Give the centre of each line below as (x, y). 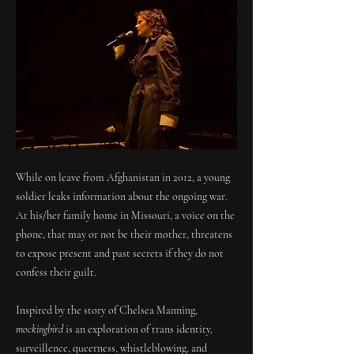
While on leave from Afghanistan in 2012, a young (123, 177)
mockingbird (40, 329)
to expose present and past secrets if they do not (120, 253)
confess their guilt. (56, 272)
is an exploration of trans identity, (138, 329)
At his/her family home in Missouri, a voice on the (125, 215)
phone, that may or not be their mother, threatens (124, 234)
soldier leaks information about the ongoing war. (122, 196)
